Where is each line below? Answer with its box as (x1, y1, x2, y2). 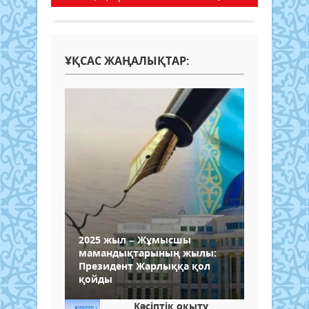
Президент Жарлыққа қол (79, 259, 210, 273)
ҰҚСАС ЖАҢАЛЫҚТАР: (65, 53, 190, 69)
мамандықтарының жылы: (79, 246, 217, 260)
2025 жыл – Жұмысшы (79, 233, 191, 247)
